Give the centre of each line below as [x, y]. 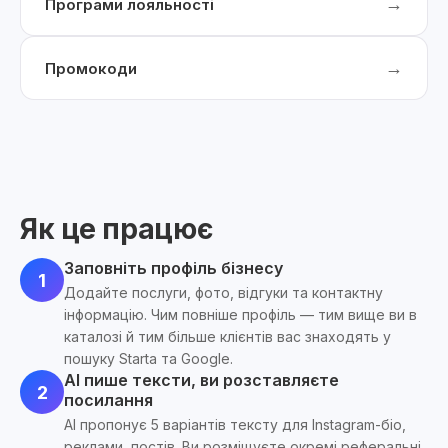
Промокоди [91, 68]
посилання [108, 400]
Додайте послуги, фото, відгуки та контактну [223, 292]
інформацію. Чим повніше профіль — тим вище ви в [240, 314]
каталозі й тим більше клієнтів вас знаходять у [227, 336]
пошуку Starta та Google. [148, 358]
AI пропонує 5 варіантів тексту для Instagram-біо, [235, 424]
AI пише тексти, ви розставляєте [201, 380]
